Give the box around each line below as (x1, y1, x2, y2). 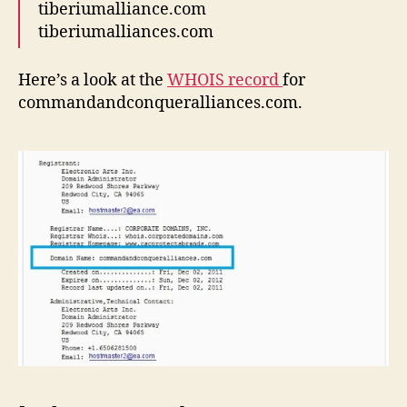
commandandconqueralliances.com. (18, 92, 303, 114)
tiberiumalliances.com (38, 22, 213, 44)
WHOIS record (167, 69, 283, 91)
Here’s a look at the (18, 69, 167, 91)
